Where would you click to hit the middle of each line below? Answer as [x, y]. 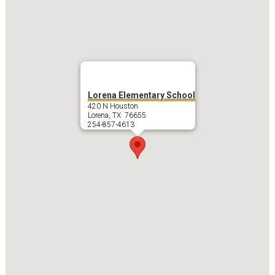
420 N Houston [113, 106]
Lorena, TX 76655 [117, 115]
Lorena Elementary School [141, 95]
